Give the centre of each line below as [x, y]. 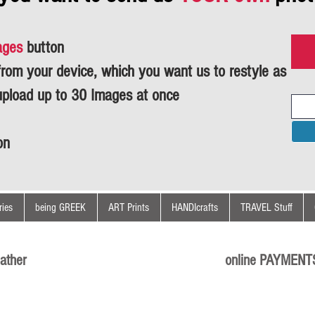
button [45, 47]
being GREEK [60, 207]
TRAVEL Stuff [266, 207]
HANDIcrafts [195, 207]
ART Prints [129, 207]
